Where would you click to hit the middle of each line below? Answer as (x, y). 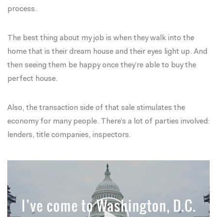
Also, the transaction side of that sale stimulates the (96, 108)
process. (22, 9)
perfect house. (32, 79)
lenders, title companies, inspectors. (69, 135)
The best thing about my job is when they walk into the (101, 39)
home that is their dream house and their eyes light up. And (107, 52)
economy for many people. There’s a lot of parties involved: (108, 122)
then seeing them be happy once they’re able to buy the (102, 66)
